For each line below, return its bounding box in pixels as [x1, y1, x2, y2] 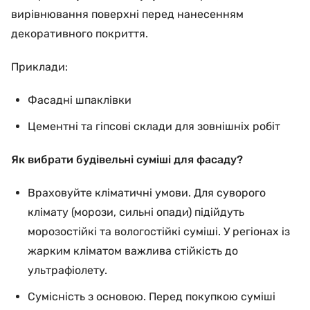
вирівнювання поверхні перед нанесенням [11, 8, 244, 21]
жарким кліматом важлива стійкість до [28, 244, 238, 257]
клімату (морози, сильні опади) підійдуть [28, 206, 244, 219]
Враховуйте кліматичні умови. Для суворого [28, 186, 266, 199]
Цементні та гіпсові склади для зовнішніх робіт [28, 120, 280, 133]
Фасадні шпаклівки [28, 93, 131, 107]
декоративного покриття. [11, 27, 148, 40]
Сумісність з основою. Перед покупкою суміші [28, 290, 275, 303]
